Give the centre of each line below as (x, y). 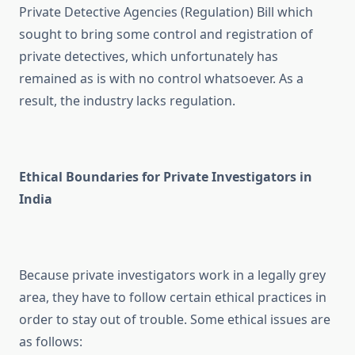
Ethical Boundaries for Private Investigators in (166, 177)
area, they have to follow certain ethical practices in (173, 298)
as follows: (51, 342)
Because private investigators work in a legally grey (172, 275)
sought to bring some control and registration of (166, 34)
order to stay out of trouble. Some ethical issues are (175, 320)
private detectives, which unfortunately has (149, 57)
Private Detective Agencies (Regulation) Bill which (166, 12)
